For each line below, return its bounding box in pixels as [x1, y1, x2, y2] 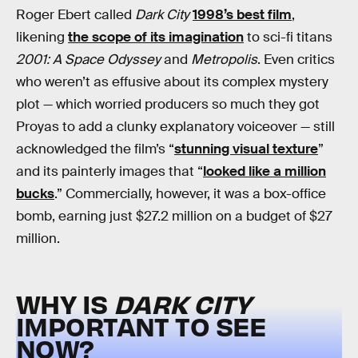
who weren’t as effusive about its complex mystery [16, 73, 328, 90]
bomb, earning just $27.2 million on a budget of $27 [16, 207, 332, 225]
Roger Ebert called [16, 6, 135, 23]
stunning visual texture [174, 140, 318, 157]
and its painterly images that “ [16, 162, 203, 180]
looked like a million [203, 162, 326, 180]
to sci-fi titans [244, 28, 332, 46]
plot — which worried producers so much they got [16, 95, 320, 113]
